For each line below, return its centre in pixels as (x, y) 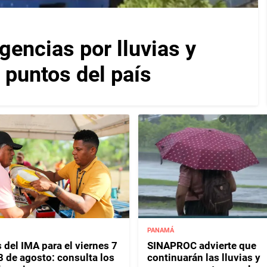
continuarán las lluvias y (204, 257)
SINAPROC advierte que (201, 245)
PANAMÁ (160, 230)
